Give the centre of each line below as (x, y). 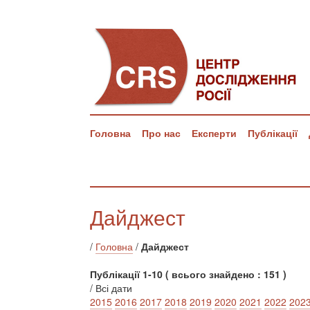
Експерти (214, 133)
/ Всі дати (111, 288)
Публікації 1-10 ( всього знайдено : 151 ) (188, 274)
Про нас (161, 133)
